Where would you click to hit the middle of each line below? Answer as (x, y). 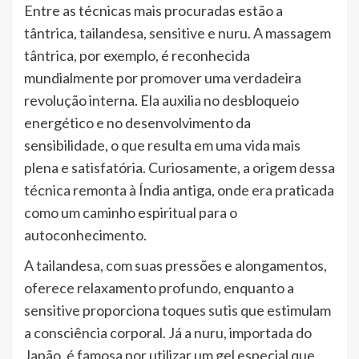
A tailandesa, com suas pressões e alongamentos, (175, 265)
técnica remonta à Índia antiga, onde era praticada (179, 190)
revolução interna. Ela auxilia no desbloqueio (161, 100)
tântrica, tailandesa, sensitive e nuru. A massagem (177, 32)
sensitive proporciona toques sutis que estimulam (177, 310)
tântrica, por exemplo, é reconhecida (137, 55)
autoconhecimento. (85, 234)
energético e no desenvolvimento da (137, 122)
